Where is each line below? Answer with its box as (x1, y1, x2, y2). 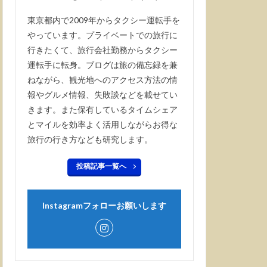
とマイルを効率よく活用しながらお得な (27, 119, 178, 129)
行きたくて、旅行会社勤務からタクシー (27, 45, 178, 55)
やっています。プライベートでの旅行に (27, 30, 178, 40)
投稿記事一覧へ (76, 162, 126, 170)
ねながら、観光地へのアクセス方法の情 (27, 74, 178, 85)
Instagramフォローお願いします (42, 200, 166, 210)
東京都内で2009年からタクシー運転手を (27, 15, 180, 25)
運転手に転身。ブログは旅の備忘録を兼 (27, 60, 178, 70)
